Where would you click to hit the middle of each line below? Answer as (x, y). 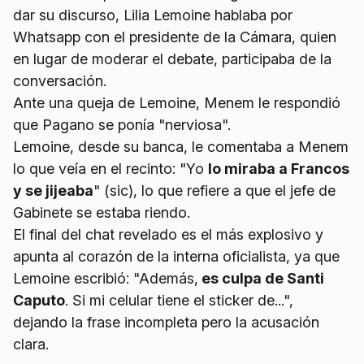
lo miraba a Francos (279, 168)
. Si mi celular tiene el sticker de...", (179, 300)
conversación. (60, 80)
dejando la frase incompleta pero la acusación (166, 322)
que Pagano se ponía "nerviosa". (122, 124)
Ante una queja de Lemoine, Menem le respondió (177, 102)
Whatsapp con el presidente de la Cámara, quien (175, 37)
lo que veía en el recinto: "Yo (110, 168)
